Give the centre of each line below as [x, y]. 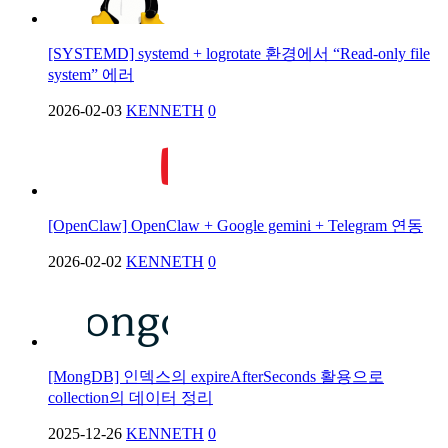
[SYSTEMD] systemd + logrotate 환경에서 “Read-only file [239, 53]
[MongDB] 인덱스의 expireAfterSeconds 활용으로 [216, 376]
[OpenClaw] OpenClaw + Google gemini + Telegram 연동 [235, 225]
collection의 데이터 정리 [130, 397]
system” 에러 [91, 74]
